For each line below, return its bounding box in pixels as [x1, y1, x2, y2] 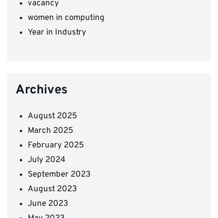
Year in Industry [28, 27, 86, 38]
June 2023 [28, 199, 68, 210]
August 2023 [28, 184, 77, 195]
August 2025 [28, 110, 77, 122]
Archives [16, 82, 68, 99]
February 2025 [28, 140, 84, 151]
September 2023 [28, 169, 91, 181]
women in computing [28, 12, 105, 23]
